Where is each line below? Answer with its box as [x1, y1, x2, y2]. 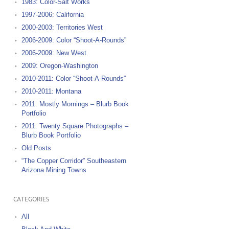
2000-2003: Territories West [21, 24, 103, 31]
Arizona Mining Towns [21, 166, 86, 174]
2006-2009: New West [21, 49, 86, 57]
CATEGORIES [13, 196, 49, 203]
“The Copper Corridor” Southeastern [21, 157, 126, 165]
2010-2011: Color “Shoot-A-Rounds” [21, 75, 126, 82]
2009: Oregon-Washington [21, 62, 98, 70]
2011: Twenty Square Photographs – [21, 122, 128, 130]
